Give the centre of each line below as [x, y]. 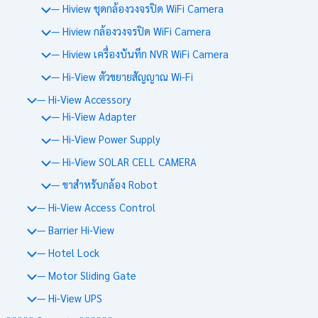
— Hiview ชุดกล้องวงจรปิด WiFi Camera [137, 9]
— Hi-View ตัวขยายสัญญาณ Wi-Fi [122, 76]
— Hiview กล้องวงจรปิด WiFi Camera [131, 31]
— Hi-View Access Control [96, 207]
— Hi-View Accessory [84, 99]
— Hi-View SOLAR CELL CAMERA [124, 162]
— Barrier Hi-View [75, 230]
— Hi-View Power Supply [105, 139]
